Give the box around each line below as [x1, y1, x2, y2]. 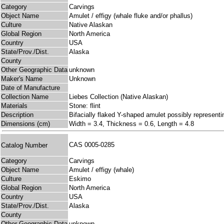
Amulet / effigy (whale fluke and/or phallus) [69, 12, 192, 20]
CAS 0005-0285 [69, 141, 118, 149]
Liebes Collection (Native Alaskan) [69, 93, 168, 101]
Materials [1, 102, 27, 110]
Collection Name [1, 93, 48, 101]
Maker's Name [1, 75, 42, 83]
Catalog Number [1, 141, 47, 149]
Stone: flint [69, 102, 100, 110]
